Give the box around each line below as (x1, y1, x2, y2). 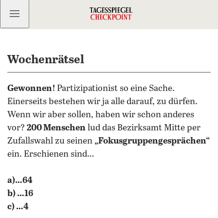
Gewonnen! (7, 84, 57, 93)
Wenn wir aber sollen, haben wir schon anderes (7, 110, 194, 120)
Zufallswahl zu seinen (7, 136, 94, 146)
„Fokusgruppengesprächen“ (94, 136, 210, 146)
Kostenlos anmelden (18, 10, 100, 18)
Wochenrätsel (7, 54, 84, 67)
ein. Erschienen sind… (7, 149, 94, 159)
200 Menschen (27, 123, 86, 133)
